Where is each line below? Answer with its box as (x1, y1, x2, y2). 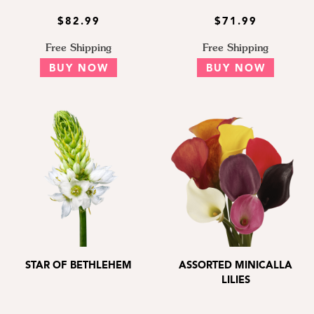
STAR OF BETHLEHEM (25, 261, 132, 272)
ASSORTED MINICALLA (179, 261, 292, 272)
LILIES (221, 275, 250, 287)
